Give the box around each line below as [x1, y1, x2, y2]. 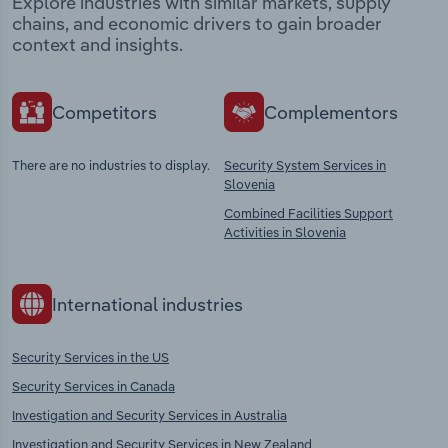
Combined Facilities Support [224, 205, 393, 222]
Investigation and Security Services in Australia [12, 407, 287, 424]
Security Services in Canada [12, 378, 175, 395]
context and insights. [12, 33, 183, 57]
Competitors [52, 100, 157, 124]
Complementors [264, 100, 398, 124]
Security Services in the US [12, 349, 169, 366]
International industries [52, 292, 243, 316]
